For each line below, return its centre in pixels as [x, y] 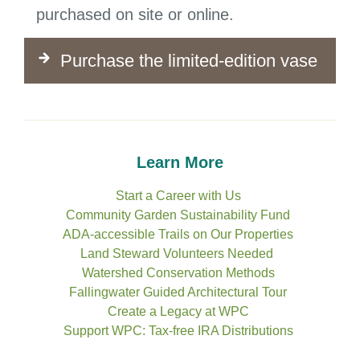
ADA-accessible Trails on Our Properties [178, 235]
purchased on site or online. [135, 15]
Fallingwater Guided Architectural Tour [178, 292]
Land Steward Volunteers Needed [176, 254]
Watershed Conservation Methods [178, 273]
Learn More [180, 163]
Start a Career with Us [178, 196]
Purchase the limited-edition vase [189, 61]
